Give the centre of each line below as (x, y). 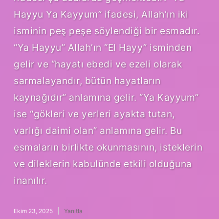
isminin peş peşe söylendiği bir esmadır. (107, 31)
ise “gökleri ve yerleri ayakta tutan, (94, 114)
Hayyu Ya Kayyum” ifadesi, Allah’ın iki (101, 14)
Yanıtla (73, 211)
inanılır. (31, 180)
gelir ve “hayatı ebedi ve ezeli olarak (98, 64)
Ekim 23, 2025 (33, 211)
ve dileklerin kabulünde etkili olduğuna (103, 164)
